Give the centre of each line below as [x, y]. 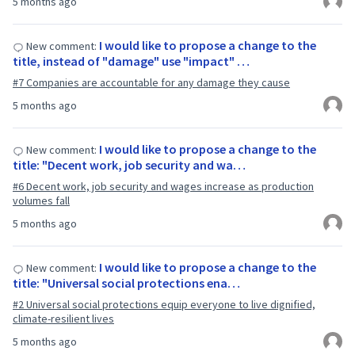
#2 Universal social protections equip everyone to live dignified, [164, 304]
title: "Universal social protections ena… [126, 283]
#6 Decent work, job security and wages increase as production [163, 186]
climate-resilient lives [63, 319]
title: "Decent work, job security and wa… [129, 165]
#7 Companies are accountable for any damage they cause [151, 82]
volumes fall [41, 200]
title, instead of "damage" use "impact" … [131, 61]
